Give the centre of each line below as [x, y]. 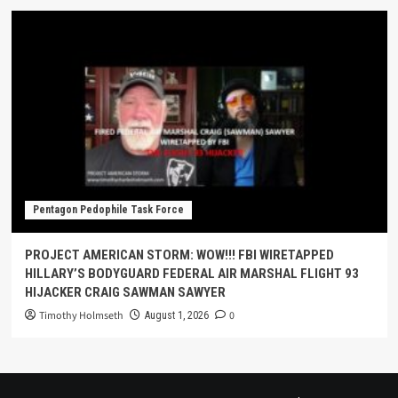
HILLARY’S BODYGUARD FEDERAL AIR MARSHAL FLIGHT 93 [191, 274]
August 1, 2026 [176, 315]
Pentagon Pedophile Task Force [108, 210]
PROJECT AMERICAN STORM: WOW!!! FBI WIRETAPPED [179, 255]
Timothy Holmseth [81, 316]
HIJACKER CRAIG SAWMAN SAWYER [125, 292]
